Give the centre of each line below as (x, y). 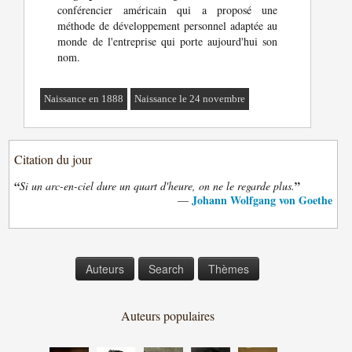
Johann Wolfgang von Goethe (262, 200)
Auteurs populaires (167, 315)
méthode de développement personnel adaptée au (168, 26)
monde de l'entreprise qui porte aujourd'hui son (168, 41)
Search (166, 269)
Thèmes (228, 269)
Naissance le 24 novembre (190, 99)
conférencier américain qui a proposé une (168, 10)
